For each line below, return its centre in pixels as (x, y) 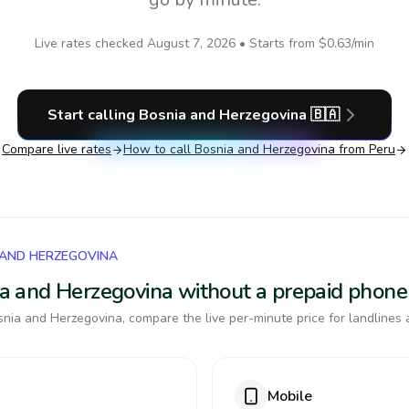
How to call (159, 149)
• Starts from (277, 43)
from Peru (365, 149)
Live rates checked (91, 43)
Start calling (93, 115)
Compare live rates (57, 149)
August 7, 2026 (191, 43)
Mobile (290, 396)
